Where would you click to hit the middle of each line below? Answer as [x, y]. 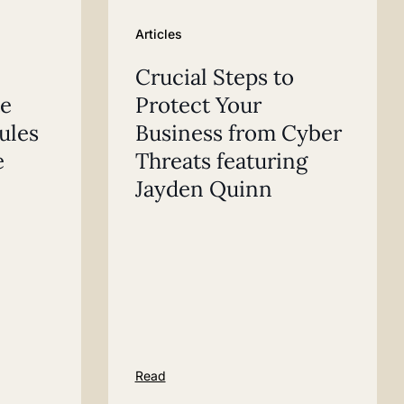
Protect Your [198, 105]
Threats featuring [221, 161]
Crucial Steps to [214, 77]
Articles [158, 33]
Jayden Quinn [203, 188]
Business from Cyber [238, 133]
